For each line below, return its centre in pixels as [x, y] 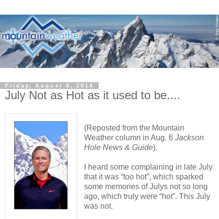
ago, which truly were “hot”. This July [147, 197]
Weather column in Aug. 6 [129, 138]
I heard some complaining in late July [148, 167]
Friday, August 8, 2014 [49, 85]
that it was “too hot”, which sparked [143, 177]
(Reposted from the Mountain [134, 128]
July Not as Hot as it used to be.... [93, 95]
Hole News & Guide [118, 148]
